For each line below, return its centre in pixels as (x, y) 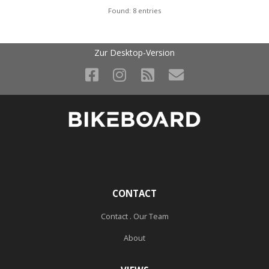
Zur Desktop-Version (134, 53)
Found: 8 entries (134, 11)
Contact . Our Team (134, 216)
